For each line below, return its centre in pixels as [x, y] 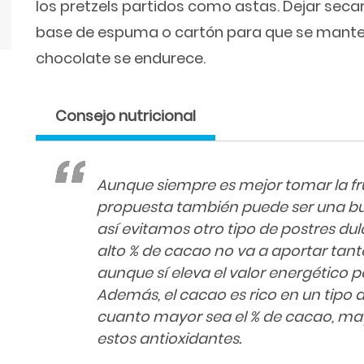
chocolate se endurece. [121, 58]
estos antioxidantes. [169, 338]
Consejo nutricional [126, 116]
